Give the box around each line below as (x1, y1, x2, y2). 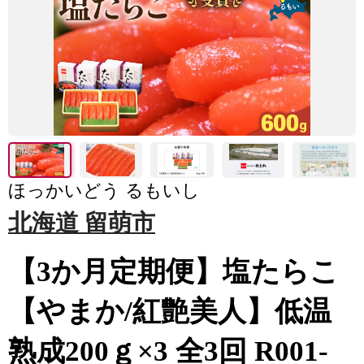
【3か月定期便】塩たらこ (8, 256, 339, 288)
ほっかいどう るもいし (8, 180, 200, 201)
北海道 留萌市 (8, 210, 155, 236)
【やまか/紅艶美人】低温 (8, 296, 331, 327)
